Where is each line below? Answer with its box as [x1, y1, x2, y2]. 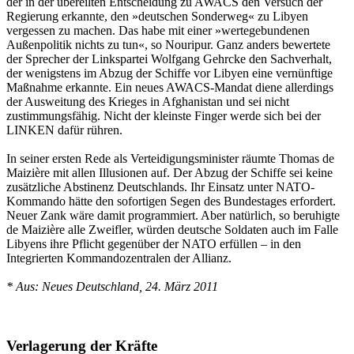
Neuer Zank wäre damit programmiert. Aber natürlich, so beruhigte [6, 208, 340, 222]
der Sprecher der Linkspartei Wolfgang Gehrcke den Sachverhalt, [6, 51, 332, 66]
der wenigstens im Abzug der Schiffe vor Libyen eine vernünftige [6, 66, 333, 80]
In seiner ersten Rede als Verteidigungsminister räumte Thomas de [6, 151, 334, 165]
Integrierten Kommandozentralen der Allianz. [6, 250, 232, 265]
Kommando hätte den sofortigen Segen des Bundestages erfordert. [6, 194, 336, 208]
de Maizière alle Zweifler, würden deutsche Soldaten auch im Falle [6, 222, 338, 236]
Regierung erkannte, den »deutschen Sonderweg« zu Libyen [6, 9, 308, 23]
